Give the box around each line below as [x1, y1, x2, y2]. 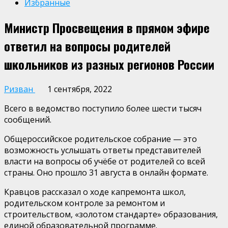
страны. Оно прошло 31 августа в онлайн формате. [4, 166, 208, 178]
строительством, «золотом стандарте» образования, [4, 208, 218, 220]
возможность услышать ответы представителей [4, 144, 201, 156]
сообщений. [4, 113, 51, 125]
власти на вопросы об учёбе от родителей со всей [4, 155, 205, 167]
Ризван [4, 83, 35, 95]
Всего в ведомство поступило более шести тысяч [4, 102, 202, 114]
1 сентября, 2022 [45, 83, 112, 95]
